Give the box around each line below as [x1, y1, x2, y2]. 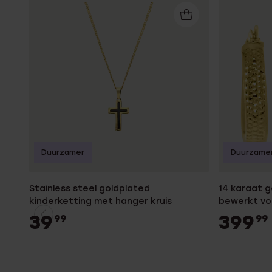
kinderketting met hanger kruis [29, 195, 172, 206]
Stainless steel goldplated [29, 183, 150, 194]
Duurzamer [41, 148, 84, 157]
